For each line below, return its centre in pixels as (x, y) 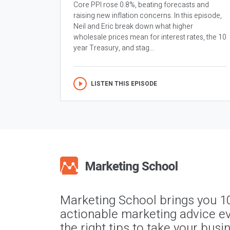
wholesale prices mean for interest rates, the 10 (150, 37)
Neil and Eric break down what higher (133, 27)
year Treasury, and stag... (114, 48)
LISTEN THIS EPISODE (124, 84)
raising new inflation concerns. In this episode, (148, 16)
